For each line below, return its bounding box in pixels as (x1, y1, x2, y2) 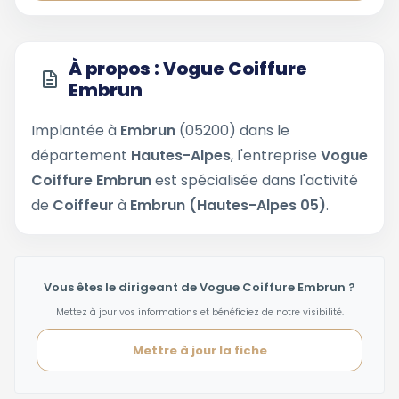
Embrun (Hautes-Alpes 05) (130, 195, 326, 216)
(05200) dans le (175, 120, 289, 141)
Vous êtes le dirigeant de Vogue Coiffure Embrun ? (44, 279, 355, 296)
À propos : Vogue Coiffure (69, 56, 307, 81)
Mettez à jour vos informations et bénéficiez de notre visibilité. (55, 305, 344, 319)
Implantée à (31, 120, 120, 141)
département (31, 145, 131, 166)
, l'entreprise (231, 145, 321, 166)
